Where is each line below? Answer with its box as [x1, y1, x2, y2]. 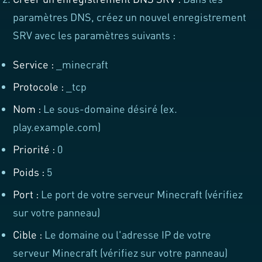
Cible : [13, 228, 43, 242]
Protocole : [13, 80, 64, 94]
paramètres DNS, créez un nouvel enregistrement [13, 10, 247, 23]
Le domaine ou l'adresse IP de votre [42, 228, 212, 242]
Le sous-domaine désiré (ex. [41, 102, 178, 116]
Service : [13, 57, 54, 71]
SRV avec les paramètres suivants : [13, 28, 176, 42]
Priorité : [13, 143, 56, 156]
